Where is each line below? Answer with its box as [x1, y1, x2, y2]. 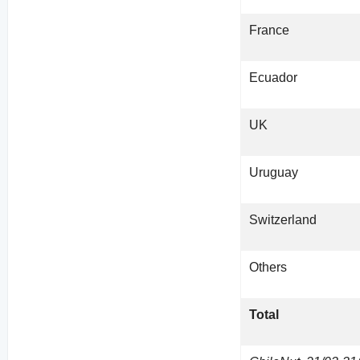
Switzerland [249, 213, 317, 227]
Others [249, 260, 288, 275]
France [249, 23, 290, 38]
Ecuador [249, 71, 298, 85]
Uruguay [249, 166, 299, 180]
